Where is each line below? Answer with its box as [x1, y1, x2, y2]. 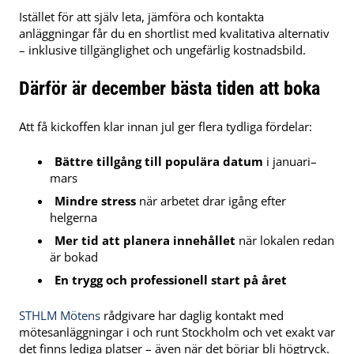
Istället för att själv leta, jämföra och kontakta [19, 9, 264, 25]
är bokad [50, 249, 99, 265]
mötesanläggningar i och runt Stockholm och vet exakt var [19, 324, 335, 341]
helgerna [50, 209, 98, 226]
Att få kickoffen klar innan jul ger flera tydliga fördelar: [19, 119, 312, 135]
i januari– [263, 153, 318, 170]
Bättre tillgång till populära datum [55, 153, 264, 170]
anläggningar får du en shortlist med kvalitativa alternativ [19, 25, 330, 42]
